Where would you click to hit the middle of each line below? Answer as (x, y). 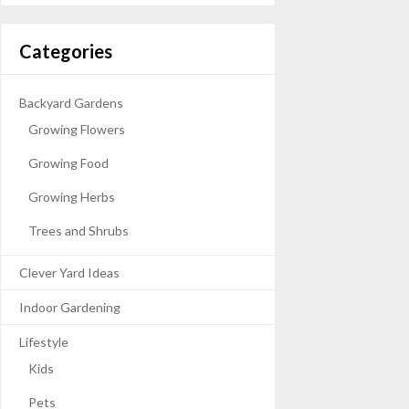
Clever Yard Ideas (69, 272)
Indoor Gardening (70, 307)
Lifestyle (44, 341)
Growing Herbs (72, 196)
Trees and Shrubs (79, 230)
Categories (66, 51)
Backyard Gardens (71, 102)
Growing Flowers (77, 129)
